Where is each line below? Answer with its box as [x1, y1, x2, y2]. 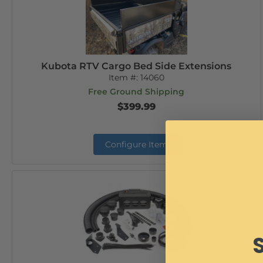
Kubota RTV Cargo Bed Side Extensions [41, 60, 232, 72]
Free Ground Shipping [88, 86, 185, 97]
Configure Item [104, 139, 168, 150]
